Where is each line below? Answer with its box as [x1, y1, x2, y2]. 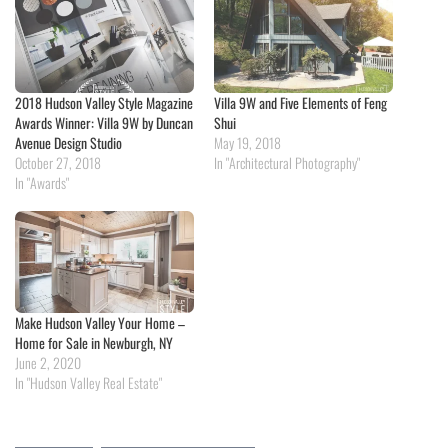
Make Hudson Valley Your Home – [15, 312, 185, 334]
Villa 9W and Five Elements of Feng [214, 91, 387, 113]
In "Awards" [15, 171, 69, 193]
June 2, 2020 [15, 352, 81, 374]
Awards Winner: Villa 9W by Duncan [15, 111, 193, 133]
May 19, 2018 [214, 131, 281, 153]
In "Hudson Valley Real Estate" [15, 372, 162, 394]
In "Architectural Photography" [214, 151, 360, 173]
